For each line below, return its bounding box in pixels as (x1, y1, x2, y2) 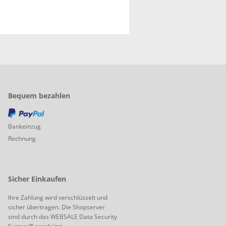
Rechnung (8, 134, 36, 143)
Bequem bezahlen (8, 91, 70, 101)
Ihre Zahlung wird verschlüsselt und (8, 193, 107, 202)
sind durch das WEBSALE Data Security (8, 212, 117, 221)
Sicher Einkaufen (8, 174, 66, 184)
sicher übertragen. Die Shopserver (8, 203, 105, 212)
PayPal (117, 110, 136, 119)
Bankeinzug (8, 122, 41, 131)
